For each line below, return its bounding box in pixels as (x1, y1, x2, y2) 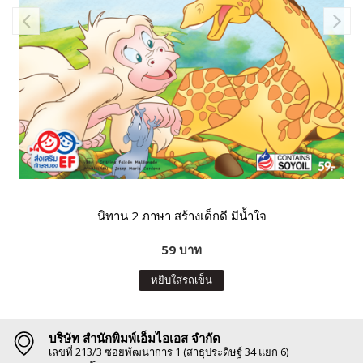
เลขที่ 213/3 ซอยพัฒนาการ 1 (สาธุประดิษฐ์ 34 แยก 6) (49, 344, 288, 360)
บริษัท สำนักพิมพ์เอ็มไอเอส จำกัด (49, 330, 220, 347)
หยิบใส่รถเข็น (151, 272, 212, 288)
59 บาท (161, 241, 202, 258)
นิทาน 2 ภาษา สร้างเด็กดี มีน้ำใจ (96, 207, 267, 224)
